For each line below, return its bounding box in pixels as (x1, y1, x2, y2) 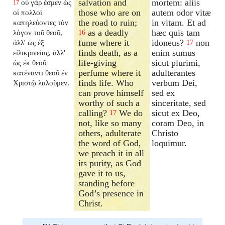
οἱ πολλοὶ (13, 8, 43, 17)
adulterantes (152, 67, 196, 78)
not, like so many (78, 118, 142, 128)
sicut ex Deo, (152, 107, 200, 118)
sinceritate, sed (152, 97, 206, 108)
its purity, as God (78, 158, 142, 168)
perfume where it (78, 67, 141, 78)
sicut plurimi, (152, 57, 201, 68)
